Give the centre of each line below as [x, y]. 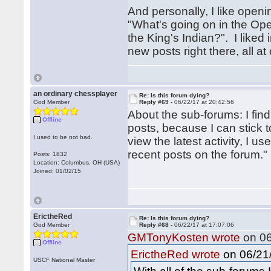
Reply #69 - [157, 102]
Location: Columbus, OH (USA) [77, 162]
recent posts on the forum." [198, 155]
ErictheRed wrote [176, 254]
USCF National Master [64, 260]
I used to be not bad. [63, 137]
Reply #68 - [157, 225]
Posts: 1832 [51, 154]
